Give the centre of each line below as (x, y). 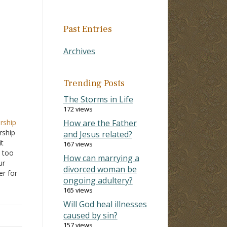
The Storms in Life (98, 99)
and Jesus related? (98, 134)
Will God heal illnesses (105, 204)
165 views (78, 190)
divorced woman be (100, 169)
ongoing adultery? (98, 180)
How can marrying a (101, 158)
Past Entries (87, 29)
